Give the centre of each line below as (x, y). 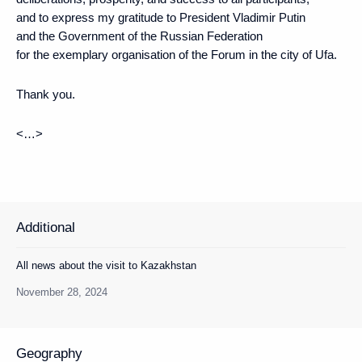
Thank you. (46, 94)
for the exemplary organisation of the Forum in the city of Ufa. (177, 54)
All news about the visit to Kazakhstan (106, 265)
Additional (46, 227)
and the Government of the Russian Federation (139, 36)
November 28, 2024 (62, 292)
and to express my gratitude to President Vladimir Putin (161, 17)
